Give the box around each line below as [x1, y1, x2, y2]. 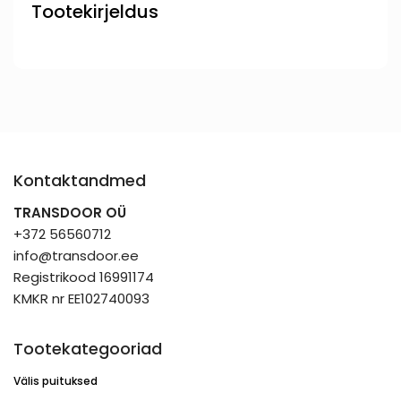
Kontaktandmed [13, 168, 146, 192]
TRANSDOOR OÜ [13, 202, 126, 222]
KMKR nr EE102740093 [13, 288, 149, 308]
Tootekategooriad [13, 337, 162, 360]
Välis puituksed [13, 372, 98, 388]
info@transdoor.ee [13, 245, 139, 265]
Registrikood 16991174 [13, 267, 154, 286]
